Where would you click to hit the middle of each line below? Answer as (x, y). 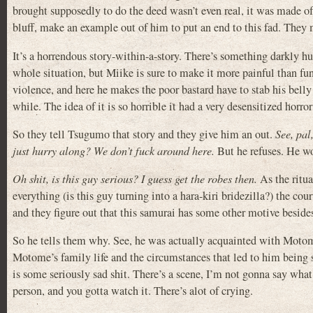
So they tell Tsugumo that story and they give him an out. (144, 134)
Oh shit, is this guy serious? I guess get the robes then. (135, 179)
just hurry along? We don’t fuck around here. (114, 150)
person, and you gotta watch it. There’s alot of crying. (133, 291)
